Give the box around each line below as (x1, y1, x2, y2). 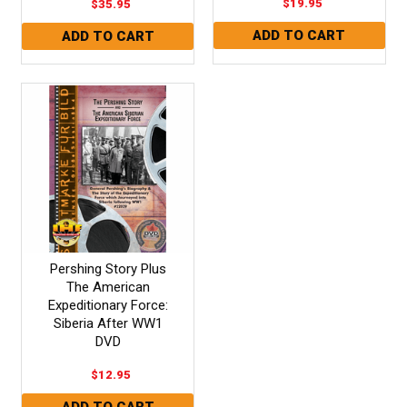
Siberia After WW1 (53, 314, 163, 332)
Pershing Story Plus (49, 260, 166, 277)
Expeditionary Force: (47, 296, 168, 313)
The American (65, 278, 150, 295)
